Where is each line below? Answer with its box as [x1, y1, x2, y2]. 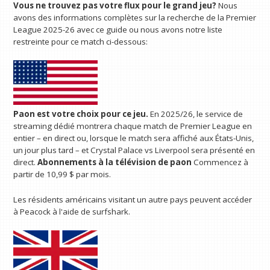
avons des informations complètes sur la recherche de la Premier [13, 11, 257, 23]
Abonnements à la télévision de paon [37, 156, 192, 168]
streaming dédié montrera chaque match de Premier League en [13, 120, 253, 131]
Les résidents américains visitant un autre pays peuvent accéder [13, 193, 253, 205]
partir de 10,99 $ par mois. [13, 168, 111, 180]
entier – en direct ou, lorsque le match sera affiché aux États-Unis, [13, 132, 254, 143]
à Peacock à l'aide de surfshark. [13, 206, 131, 217]
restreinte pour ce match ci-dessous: [13, 36, 148, 47]
